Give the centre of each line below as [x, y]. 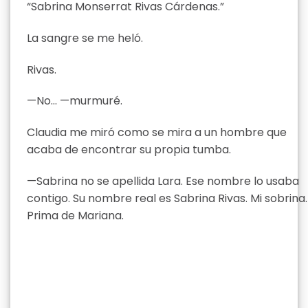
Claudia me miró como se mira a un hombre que [157, 133]
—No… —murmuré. [75, 101]
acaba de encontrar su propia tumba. [129, 150]
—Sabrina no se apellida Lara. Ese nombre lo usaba [163, 181]
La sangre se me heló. [85, 38]
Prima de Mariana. [75, 215]
